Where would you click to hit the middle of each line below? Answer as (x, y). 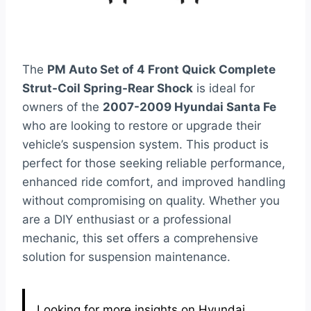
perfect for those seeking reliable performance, (154, 163)
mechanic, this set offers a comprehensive (140, 238)
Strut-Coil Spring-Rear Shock (108, 89)
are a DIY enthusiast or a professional (127, 220)
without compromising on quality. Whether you (151, 201)
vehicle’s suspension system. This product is (145, 145)
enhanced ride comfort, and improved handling (154, 182)
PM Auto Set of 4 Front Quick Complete (161, 70)
